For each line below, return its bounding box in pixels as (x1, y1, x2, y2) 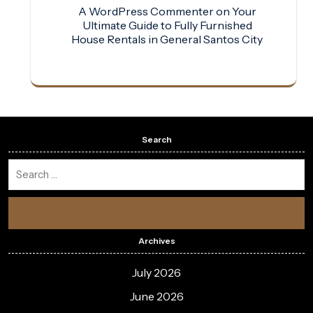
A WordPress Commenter (78, 3, 214, 18)
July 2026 (132, 265, 181, 280)
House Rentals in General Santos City (71, 31, 263, 46)
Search (141, 134, 172, 145)
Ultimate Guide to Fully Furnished (82, 17, 252, 32)
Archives (138, 235, 175, 247)
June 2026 (129, 289, 184, 304)
